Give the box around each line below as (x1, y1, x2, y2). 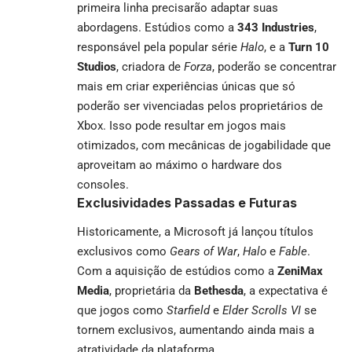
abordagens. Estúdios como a (77, 20, 237, 35)
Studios (77, 60, 116, 75)
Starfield (167, 302, 210, 317)
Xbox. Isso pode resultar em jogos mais (77, 119, 286, 134)
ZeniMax (277, 263, 323, 278)
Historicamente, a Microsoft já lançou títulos (77, 224, 313, 239)
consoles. (77, 178, 129, 192)
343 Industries (237, 20, 314, 35)
